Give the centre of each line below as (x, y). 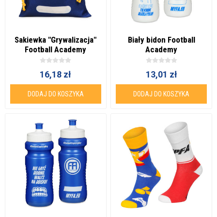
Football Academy (56, 50)
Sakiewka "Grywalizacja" (56, 40)
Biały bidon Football (161, 40)
